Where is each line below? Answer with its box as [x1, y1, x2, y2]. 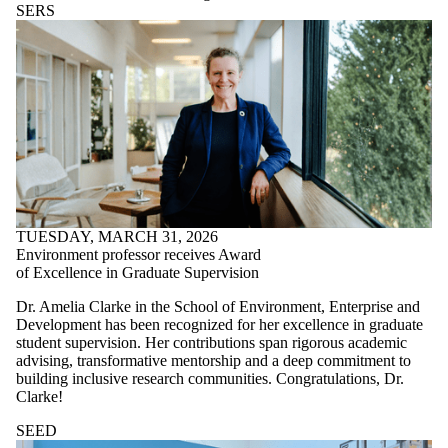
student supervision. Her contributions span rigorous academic [16, 333, 407, 351]
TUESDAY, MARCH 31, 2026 [16, 227, 218, 245]
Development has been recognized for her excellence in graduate [16, 315, 423, 333]
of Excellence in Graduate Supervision [16, 263, 259, 281]
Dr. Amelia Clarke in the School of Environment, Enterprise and [16, 297, 420, 315]
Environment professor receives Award [16, 245, 261, 263]
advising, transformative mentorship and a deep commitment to [16, 351, 411, 369]
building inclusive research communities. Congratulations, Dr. [16, 369, 404, 387]
